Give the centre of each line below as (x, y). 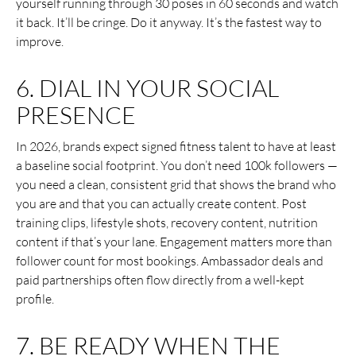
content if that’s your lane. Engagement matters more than (174, 241)
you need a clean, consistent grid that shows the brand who (176, 184)
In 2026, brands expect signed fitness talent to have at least (176, 146)
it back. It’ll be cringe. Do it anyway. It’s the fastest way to (169, 22)
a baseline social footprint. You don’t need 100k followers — (177, 165)
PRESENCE (76, 114)
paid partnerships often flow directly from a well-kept (160, 279)
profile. (35, 298)
